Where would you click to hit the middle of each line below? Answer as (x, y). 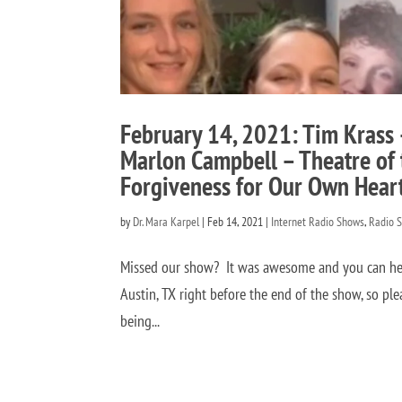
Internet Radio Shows (318, 221)
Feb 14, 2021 (236, 221)
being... (140, 320)
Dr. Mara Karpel (166, 221)
